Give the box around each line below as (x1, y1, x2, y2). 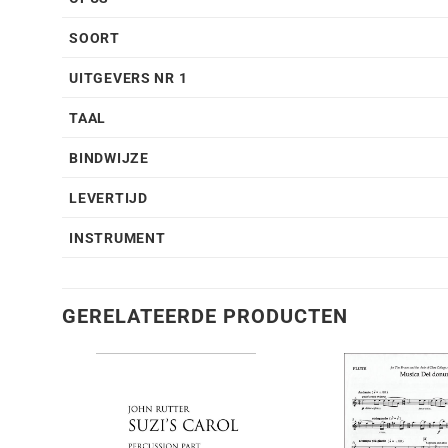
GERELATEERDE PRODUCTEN (62, 304, 348, 329)
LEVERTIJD (69, 190, 148, 208)
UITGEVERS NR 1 (69, 70, 188, 88)
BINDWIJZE (69, 150, 149, 168)
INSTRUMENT (69, 230, 166, 248)
